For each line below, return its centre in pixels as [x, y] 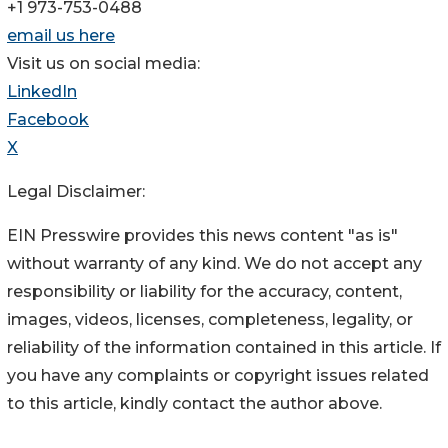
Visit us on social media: [103, 63]
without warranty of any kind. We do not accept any [214, 263]
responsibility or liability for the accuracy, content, [204, 291]
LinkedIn [42, 91]
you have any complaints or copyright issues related [218, 375]
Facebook [48, 119]
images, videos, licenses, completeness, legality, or [210, 319]
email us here [61, 35]
